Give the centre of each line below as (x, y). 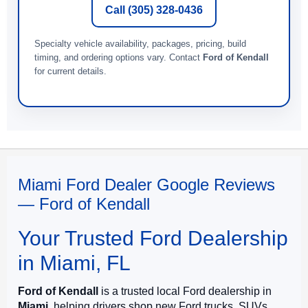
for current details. (70, 71)
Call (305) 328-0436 (154, 10)
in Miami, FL (74, 263)
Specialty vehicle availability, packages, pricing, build (140, 43)
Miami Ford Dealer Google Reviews (146, 184)
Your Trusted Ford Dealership (153, 238)
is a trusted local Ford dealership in (185, 291)
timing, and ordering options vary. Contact (119, 57)
